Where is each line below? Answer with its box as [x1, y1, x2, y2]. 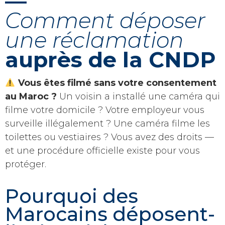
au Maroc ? [5, 90, 57, 102]
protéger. [5, 158, 46, 170]
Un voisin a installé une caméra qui [57, 90, 220, 102]
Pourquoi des [5, 184, 138, 208]
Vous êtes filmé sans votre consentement [15, 77, 216, 88]
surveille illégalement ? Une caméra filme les [5, 118, 210, 129]
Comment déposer [5, 8, 205, 34]
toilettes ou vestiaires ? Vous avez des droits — [5, 131, 214, 143]
